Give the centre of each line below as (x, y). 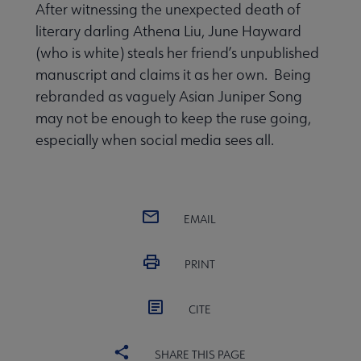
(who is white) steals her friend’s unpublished (177, 52)
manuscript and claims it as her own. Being (173, 74)
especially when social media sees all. (155, 139)
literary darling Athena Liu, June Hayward (168, 31)
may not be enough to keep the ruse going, (173, 118)
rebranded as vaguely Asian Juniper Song (169, 96)
